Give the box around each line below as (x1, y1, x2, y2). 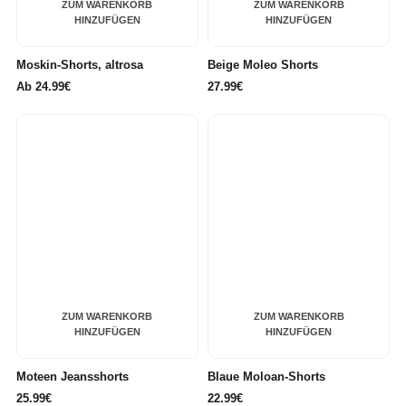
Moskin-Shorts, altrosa (15, 58, 143, 72)
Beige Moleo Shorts (208, 58, 318, 72)
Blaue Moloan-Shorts (208, 370, 325, 384)
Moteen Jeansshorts (15, 370, 129, 384)
